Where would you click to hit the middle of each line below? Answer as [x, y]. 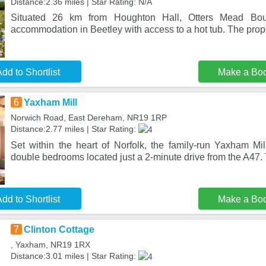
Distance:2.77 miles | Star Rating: [74, 129]
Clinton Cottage [59, 229]
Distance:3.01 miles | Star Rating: [74, 256]
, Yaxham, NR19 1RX [50, 245]
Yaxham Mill [50, 102]
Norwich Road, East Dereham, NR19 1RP [88, 118]
